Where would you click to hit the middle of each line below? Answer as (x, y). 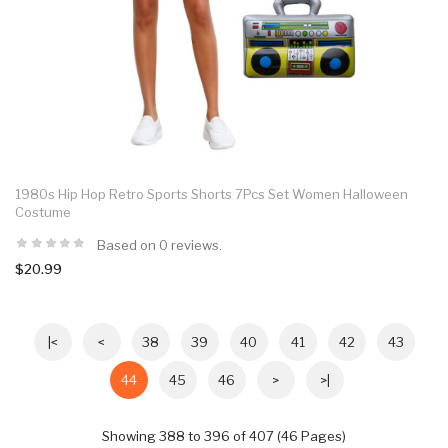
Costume (43, 211)
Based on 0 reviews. (159, 244)
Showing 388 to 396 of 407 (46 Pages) (224, 435)
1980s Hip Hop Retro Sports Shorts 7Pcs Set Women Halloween (211, 193)
